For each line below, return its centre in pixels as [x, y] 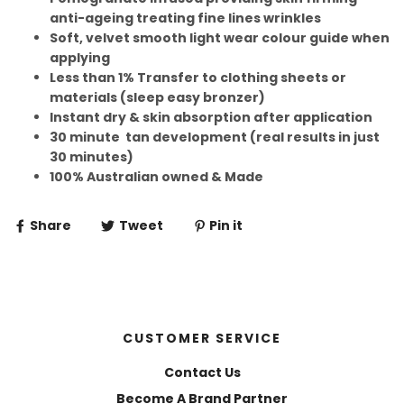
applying [80, 58]
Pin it [226, 226]
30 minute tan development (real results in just [215, 138]
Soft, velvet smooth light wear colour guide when [220, 38]
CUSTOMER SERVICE [202, 338]
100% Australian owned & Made [156, 177]
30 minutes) [92, 157]
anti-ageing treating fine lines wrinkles [187, 18]
